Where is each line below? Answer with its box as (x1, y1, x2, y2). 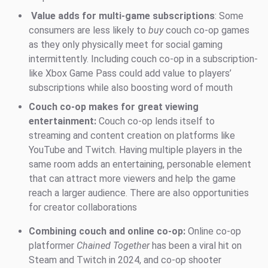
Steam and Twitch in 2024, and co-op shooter (29, 254, 221, 266)
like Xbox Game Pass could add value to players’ (29, 68, 232, 80)
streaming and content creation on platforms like (29, 130, 235, 142)
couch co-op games (163, 25, 249, 36)
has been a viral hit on (150, 240, 242, 252)
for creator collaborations (29, 202, 137, 214)
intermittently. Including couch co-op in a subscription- (29, 53, 258, 65)
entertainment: (29, 115, 96, 127)
